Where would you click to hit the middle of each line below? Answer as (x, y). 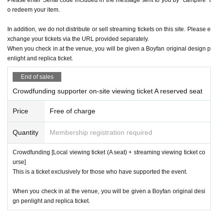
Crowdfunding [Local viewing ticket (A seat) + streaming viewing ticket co (109, 152)
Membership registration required (101, 132)
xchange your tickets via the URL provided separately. (78, 39)
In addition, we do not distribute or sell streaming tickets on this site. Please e (109, 29)
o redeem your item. (34, 9)
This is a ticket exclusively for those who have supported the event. (100, 172)
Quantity (26, 132)
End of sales (37, 77)
